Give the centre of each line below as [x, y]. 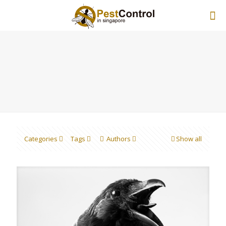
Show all [189, 139]
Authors [119, 139]
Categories [41, 139]
